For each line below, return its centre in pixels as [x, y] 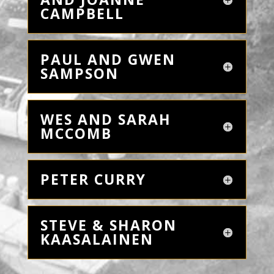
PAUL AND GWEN [108, 59]
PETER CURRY [93, 179]
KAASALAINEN [97, 239]
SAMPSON [79, 73]
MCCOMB [76, 133]
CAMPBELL [82, 13]
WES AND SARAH [106, 119]
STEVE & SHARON [108, 225]
